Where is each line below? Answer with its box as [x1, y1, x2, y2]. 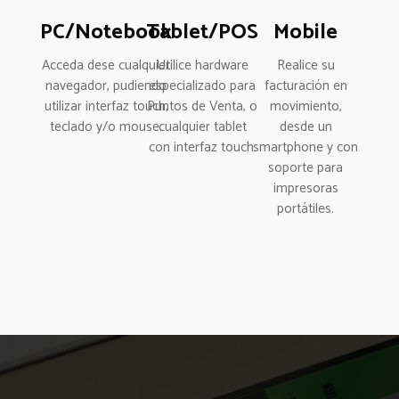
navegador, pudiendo [45, 75, 167, 97]
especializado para [149, 75, 256, 97]
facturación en [264, 75, 347, 97]
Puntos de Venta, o [147, 95, 258, 118]
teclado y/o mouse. [50, 116, 162, 138]
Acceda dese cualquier [42, 54, 170, 77]
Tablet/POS [146, 15, 259, 50]
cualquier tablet [158, 116, 247, 138]
